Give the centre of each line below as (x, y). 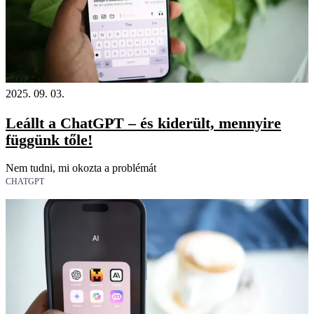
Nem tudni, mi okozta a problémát (81, 168)
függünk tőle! (49, 140)
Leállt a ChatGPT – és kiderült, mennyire (143, 123)
